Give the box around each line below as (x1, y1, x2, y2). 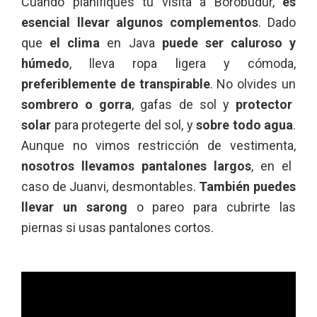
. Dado (258, 15, 296, 30)
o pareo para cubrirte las (127, 200, 296, 215)
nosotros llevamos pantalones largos (21, 158, 251, 174)
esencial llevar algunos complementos (21, 15, 258, 30)
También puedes (199, 179, 296, 195)
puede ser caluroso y (161, 35, 296, 51)
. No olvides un (209, 76, 296, 92)
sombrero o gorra (21, 97, 132, 113)
